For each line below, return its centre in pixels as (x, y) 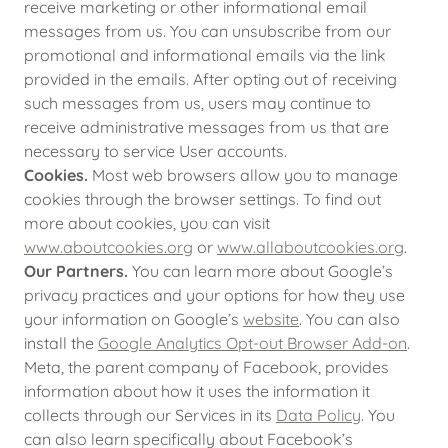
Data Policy (318, 415)
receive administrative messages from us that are (206, 127)
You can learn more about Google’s (260, 271)
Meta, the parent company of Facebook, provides (206, 367)
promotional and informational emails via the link (205, 55)
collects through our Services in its (150, 415)
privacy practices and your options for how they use (214, 295)
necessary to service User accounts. (155, 151)
